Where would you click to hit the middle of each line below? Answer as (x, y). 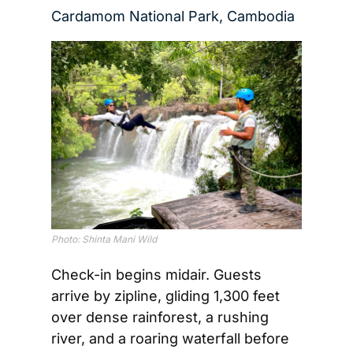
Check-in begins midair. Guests (156, 274)
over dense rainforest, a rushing (160, 317)
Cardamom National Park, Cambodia (173, 16)
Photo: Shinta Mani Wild (104, 239)
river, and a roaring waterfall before (170, 338)
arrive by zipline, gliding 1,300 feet (165, 295)
